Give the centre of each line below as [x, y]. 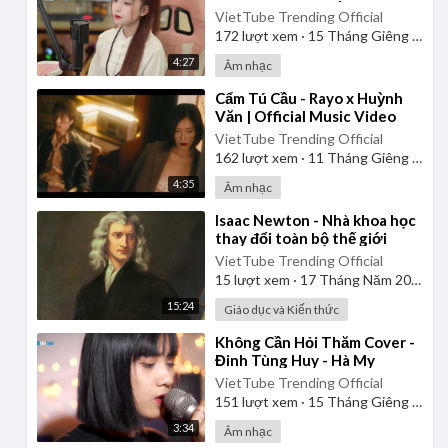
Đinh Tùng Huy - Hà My [294, 359]
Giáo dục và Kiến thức [281, 309]
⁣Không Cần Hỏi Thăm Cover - [314, 341]
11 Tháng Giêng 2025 [358, 157]
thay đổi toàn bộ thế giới [300, 237]
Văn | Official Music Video [305, 115]
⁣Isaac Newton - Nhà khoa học [315, 219]
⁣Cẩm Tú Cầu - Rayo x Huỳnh [308, 97]
